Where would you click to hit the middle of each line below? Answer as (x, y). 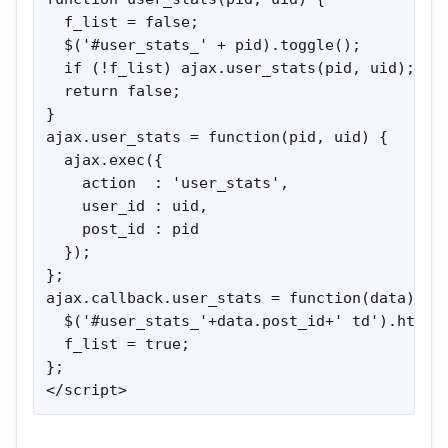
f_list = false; (122, 22)
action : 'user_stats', (167, 183)
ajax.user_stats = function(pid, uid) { (217, 137)
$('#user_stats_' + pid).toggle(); (203, 45)
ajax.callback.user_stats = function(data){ (235, 298)
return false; (113, 91)
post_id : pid (122, 229)
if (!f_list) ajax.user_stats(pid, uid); (230, 68)
